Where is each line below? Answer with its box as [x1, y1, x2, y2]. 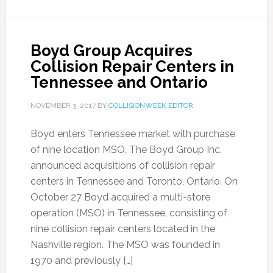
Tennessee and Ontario [30, 73, 208, 91]
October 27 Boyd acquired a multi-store [30, 191, 210, 203]
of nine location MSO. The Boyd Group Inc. [30, 144, 222, 155]
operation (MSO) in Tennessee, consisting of [30, 207, 227, 219]
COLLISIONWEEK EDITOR [108, 101, 193, 110]
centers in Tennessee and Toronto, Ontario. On [30, 175, 238, 187]
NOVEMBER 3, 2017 [30, 101, 96, 110]
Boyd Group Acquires [30, 41, 193, 60]
